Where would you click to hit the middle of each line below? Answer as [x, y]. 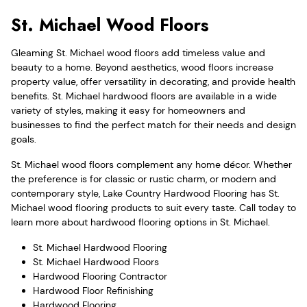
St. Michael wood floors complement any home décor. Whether [151, 164]
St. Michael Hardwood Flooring [100, 247]
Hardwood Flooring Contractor [100, 276]
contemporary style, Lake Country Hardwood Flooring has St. [145, 193]
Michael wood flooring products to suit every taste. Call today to [153, 207]
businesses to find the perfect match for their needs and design [153, 124]
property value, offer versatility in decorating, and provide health [153, 81]
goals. [24, 139]
